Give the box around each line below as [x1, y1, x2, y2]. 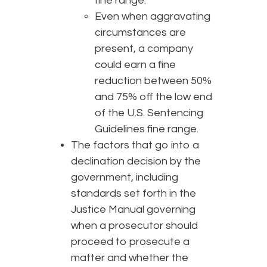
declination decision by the [71, 156, 201, 167]
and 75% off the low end [95, 91, 212, 103]
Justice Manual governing [71, 204, 195, 216]
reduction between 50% [95, 75, 212, 87]
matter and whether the [71, 252, 188, 264]
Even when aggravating [95, 11, 210, 23]
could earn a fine [95, 59, 176, 71]
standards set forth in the [71, 188, 196, 200]
